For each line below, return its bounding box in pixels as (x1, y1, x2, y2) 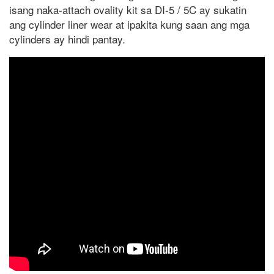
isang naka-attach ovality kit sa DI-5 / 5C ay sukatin (9, 2, 246, 18)
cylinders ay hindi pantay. (9, 31, 125, 47)
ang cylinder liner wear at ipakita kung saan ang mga (9, 17, 250, 32)
